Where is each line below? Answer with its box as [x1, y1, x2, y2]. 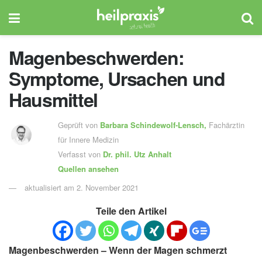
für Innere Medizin [57, 133, 119, 145]
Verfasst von [57, 148, 103, 160]
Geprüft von [57, 119, 100, 130]
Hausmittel [9, 86, 98, 113]
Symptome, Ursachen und [9, 65, 225, 92]
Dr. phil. [102, 148, 132, 160]
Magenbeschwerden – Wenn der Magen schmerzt [9, 243, 227, 257]
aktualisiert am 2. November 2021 [25, 181, 139, 193]
